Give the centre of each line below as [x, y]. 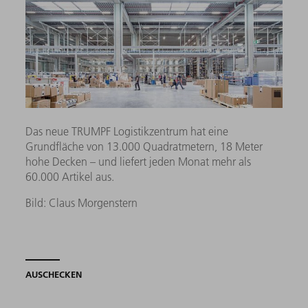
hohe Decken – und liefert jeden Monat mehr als [139, 162]
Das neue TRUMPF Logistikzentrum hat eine [127, 132]
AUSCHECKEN [54, 275]
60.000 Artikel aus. [70, 177]
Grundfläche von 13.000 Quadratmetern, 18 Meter [144, 147]
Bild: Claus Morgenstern [82, 203]
